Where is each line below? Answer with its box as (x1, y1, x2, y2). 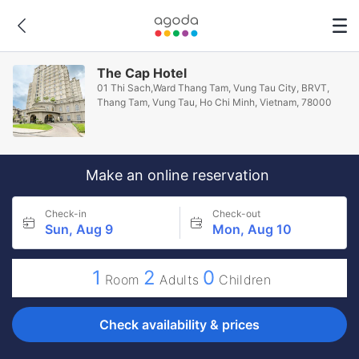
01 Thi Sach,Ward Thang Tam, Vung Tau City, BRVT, (97, 82, 330, 94)
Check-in (45, 208, 87, 220)
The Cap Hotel (97, 65, 188, 81)
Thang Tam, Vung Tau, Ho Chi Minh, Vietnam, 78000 (97, 96, 333, 108)
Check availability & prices (99, 317, 260, 333)
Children (219, 272, 271, 288)
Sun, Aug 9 (45, 221, 113, 237)
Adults (159, 272, 200, 288)
